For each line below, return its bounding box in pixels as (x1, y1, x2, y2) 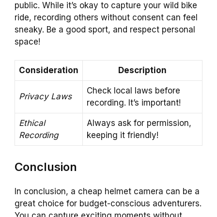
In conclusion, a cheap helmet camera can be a (15, 186, 200, 196)
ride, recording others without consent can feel (15, 12, 198, 22)
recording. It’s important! (87, 98, 181, 108)
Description (118, 65, 167, 76)
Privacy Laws (19, 92, 72, 102)
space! (15, 36, 40, 46)
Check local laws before (87, 86, 180, 96)
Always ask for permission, (87, 118, 191, 128)
